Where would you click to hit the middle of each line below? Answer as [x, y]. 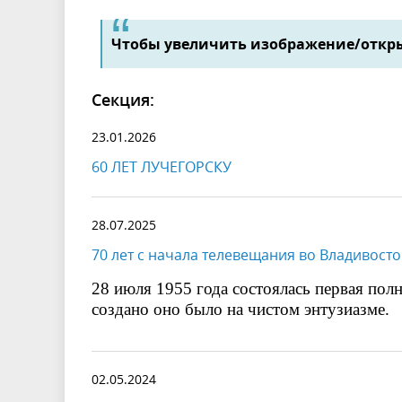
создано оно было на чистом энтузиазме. [240, 310]
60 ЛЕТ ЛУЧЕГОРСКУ [162, 167]
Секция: [123, 100]
